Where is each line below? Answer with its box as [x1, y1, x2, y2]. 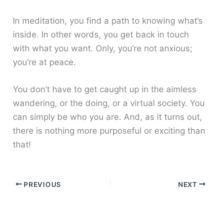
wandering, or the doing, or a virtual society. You [13, 98, 205, 109]
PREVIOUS [22, 180, 61, 188]
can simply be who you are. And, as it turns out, [13, 112, 203, 122]
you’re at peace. [13, 57, 76, 68]
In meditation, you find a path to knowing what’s [13, 16, 203, 26]
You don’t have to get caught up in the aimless [13, 84, 197, 95]
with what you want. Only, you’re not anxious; [13, 43, 193, 54]
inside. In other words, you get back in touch [13, 30, 189, 40]
